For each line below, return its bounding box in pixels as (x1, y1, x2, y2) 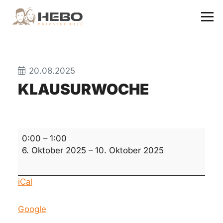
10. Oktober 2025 (95, 145, 164, 155)
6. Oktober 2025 (21, 145, 86, 155)
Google (17, 204, 46, 215)
